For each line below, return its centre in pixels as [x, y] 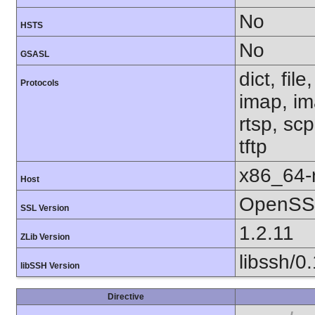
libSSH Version [50, 266]
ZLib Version [45, 237]
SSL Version [45, 208]
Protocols [40, 83]
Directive [126, 297]
